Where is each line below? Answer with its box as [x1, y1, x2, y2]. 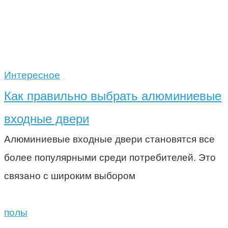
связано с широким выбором [4, 170, 135, 181]
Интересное [4, 69, 60, 80]
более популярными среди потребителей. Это [4, 152, 216, 163]
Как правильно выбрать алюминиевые [4, 89, 221, 103]
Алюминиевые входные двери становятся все [4, 133, 215, 145]
